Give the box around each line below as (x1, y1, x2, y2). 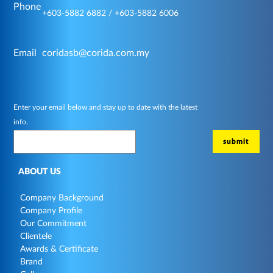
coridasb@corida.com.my (42, 48, 149, 58)
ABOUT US (18, 168, 61, 177)
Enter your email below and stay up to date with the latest (13, 103, 197, 111)
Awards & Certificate (20, 245, 98, 254)
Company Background (20, 194, 104, 203)
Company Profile (20, 207, 82, 216)
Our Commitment (20, 219, 87, 229)
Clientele (20, 232, 52, 241)
